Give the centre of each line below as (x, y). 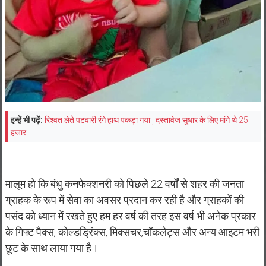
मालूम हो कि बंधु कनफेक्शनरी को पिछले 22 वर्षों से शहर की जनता (124, 184)
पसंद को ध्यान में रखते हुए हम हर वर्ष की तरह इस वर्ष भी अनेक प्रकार (130, 216)
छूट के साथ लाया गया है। (52, 248)
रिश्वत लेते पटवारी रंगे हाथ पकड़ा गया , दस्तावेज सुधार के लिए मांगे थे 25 (146, 120)
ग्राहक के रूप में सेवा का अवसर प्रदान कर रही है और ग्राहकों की (124, 200)
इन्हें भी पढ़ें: (26, 120)
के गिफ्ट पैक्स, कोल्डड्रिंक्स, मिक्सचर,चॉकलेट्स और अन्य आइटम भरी (132, 232)
